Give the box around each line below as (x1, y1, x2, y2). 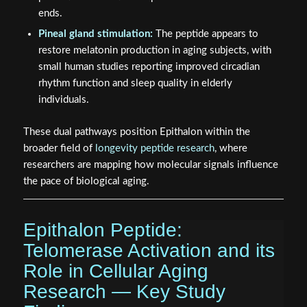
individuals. (38, 94, 89, 105)
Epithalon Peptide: (23, 219, 182, 241)
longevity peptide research (95, 143, 214, 153)
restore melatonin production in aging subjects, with (38, 45, 271, 56)
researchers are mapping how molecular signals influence (23, 159, 278, 170)
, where (214, 143, 247, 153)
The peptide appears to (152, 28, 258, 39)
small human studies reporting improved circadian (38, 61, 260, 72)
